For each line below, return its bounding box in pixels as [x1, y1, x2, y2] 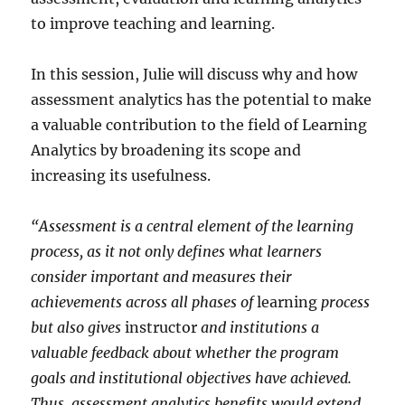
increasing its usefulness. [31, 165, 212, 184]
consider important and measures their [31, 267, 293, 286]
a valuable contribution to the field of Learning [31, 115, 368, 134]
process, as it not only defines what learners [31, 241, 323, 260]
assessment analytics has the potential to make [31, 89, 372, 108]
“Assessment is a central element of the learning [31, 216, 354, 235]
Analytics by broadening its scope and [31, 140, 302, 159]
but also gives [31, 317, 126, 336]
